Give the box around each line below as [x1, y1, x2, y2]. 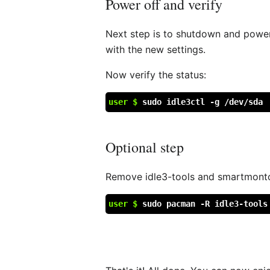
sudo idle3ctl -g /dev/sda [142, 96, 263, 107]
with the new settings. [105, 43, 206, 55]
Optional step [105, 137, 184, 157]
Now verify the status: [105, 68, 207, 81]
